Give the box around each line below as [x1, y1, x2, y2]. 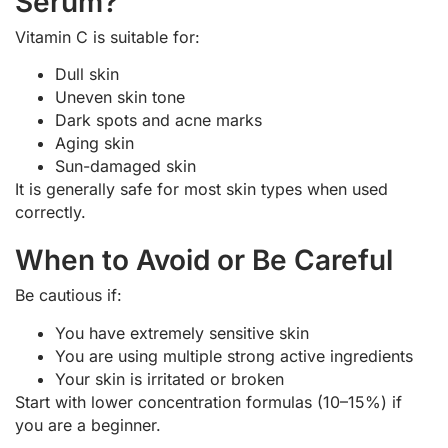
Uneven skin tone [55, 87, 185, 108]
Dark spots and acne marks [55, 110, 262, 131]
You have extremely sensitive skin [55, 322, 309, 343]
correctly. [15, 202, 86, 223]
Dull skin [55, 64, 119, 85]
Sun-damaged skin [55, 156, 196, 177]
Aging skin [55, 133, 134, 154]
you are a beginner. [15, 414, 161, 435]
